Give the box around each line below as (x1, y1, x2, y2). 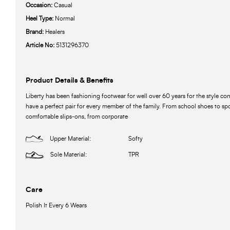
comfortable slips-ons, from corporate (26, 113, 128, 120)
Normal (55, 15, 75, 22)
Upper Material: (50, 136, 91, 142)
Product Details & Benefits (26, 77, 113, 85)
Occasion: (26, 2, 54, 9)
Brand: (26, 29, 45, 35)
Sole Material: (50, 151, 87, 158)
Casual (54, 2, 72, 9)
